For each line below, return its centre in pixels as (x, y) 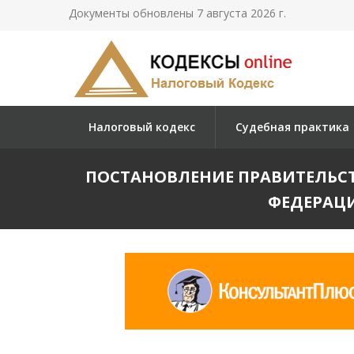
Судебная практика (292, 127)
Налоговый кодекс (142, 127)
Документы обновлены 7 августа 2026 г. (177, 13)
